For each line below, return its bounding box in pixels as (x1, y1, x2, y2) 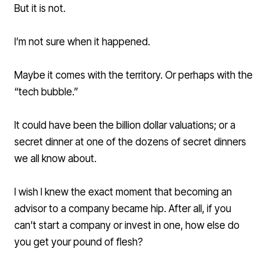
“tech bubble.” (14, 86, 78, 98)
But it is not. (14, 2, 66, 15)
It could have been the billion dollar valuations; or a (14, 119, 235, 132)
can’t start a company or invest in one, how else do (14, 219, 240, 232)
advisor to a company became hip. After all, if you (14, 203, 231, 215)
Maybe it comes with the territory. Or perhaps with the (14, 69, 253, 82)
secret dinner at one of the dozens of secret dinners (14, 136, 246, 148)
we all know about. (14, 153, 97, 165)
